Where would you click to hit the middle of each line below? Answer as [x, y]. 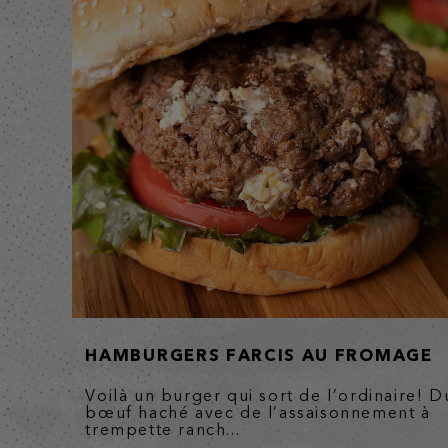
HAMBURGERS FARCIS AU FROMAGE [259, 355]
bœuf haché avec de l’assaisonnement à [258, 413]
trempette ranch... [163, 430]
